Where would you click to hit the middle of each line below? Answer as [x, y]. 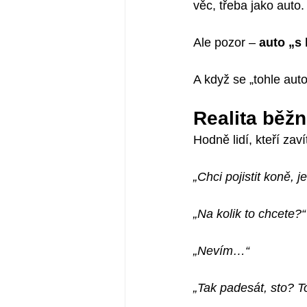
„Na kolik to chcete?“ [249, 213]
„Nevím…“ [221, 250]
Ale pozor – [226, 42]
